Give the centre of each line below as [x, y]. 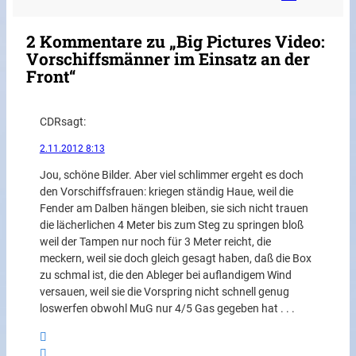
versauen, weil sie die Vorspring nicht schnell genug [164, 292]
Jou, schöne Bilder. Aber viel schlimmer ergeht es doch [171, 176]
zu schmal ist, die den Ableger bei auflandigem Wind [165, 276]
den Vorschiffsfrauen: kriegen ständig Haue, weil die [166, 192]
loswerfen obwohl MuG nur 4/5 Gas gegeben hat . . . [167, 309]
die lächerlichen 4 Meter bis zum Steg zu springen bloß [171, 226]
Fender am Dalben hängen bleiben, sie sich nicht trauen [174, 209]
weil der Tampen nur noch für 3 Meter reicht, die [155, 242]
